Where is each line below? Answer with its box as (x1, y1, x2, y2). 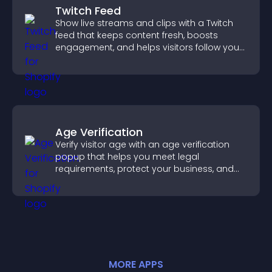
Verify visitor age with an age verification (55, 138, 229, 151)
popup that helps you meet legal (55, 151, 199, 163)
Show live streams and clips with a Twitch (55, 17, 233, 29)
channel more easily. (55, 53, 146, 66)
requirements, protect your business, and (55, 163, 234, 175)
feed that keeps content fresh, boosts (55, 29, 218, 41)
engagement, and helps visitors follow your (55, 41, 242, 53)
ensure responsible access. (55, 175, 175, 187)
